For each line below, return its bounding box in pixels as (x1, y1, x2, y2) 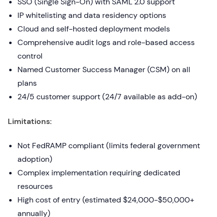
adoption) (17, 154, 52, 164)
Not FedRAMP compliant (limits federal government (17, 140, 200, 151)
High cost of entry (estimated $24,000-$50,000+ (17, 195, 194, 205)
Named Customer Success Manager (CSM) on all (17, 64, 190, 75)
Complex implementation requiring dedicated (17, 168, 180, 178)
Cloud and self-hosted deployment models (17, 24, 170, 34)
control (17, 51, 43, 61)
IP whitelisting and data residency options (17, 10, 166, 20)
